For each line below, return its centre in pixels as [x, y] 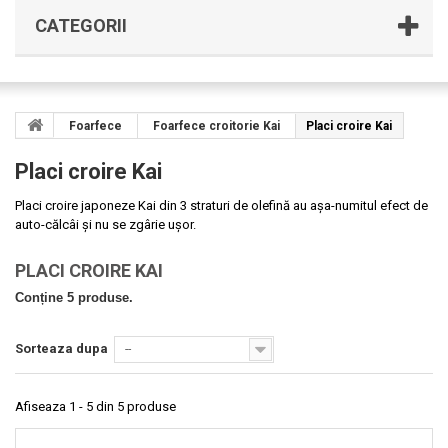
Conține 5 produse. [74, 297]
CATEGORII [81, 25]
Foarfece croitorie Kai [216, 126]
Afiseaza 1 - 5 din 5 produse [95, 406]
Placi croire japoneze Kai [87, 205]
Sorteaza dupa [61, 348]
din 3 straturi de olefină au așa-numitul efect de [293, 205]
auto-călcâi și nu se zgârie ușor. [105, 224]
